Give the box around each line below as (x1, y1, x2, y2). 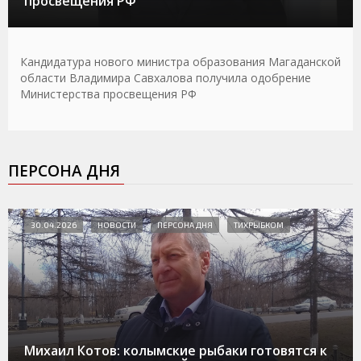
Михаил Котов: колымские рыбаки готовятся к (24, 341, 327, 359)
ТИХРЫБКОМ (234, 219, 284, 230)
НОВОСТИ (98, 219, 136, 230)
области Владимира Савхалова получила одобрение (20, 69, 311, 85)
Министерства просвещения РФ (20, 85, 197, 102)
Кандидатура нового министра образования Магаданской (20, 53, 341, 69)
